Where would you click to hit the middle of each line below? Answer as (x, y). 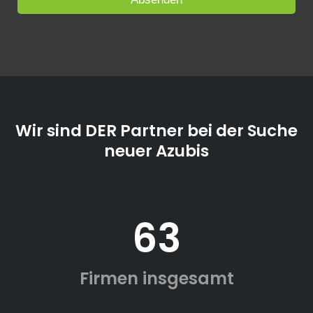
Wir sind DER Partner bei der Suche (156, 131)
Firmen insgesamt (156, 279)
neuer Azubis (156, 151)
